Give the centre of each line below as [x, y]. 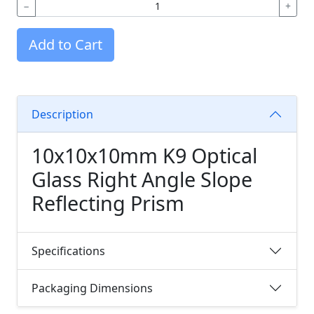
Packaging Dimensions [92, 288]
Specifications [68, 251]
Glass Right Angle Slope [142, 179]
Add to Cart [66, 45]
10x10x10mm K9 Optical [144, 155]
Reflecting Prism [108, 203]
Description [62, 114]
